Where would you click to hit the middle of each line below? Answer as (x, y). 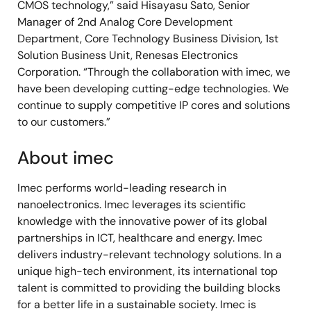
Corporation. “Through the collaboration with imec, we (154, 72)
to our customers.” (64, 122)
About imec (66, 158)
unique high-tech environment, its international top (148, 271)
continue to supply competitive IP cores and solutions (154, 105)
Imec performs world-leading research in (122, 188)
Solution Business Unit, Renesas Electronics (128, 55)
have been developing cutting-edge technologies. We (153, 89)
